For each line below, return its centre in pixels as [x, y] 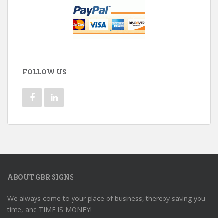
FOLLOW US [45, 72]
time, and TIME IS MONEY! [49, 209]
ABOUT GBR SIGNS [41, 177]
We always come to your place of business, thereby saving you [106, 198]
